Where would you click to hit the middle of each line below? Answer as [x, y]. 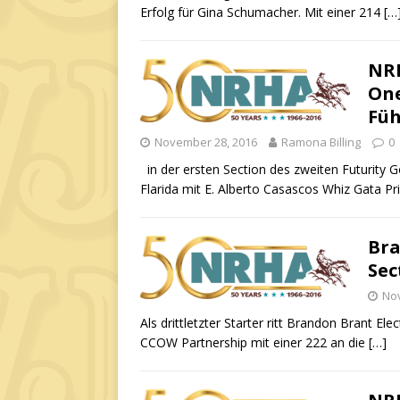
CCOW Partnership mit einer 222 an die [254, 342]
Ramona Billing [321, 142]
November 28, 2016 [206, 142]
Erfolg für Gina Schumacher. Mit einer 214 [262, 12]
